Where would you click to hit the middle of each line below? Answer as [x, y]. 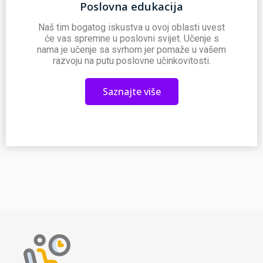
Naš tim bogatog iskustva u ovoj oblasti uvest [131, 28]
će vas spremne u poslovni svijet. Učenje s [131, 39]
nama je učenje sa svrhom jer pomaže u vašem [131, 50]
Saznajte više [131, 92]
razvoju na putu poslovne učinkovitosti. [131, 61]
